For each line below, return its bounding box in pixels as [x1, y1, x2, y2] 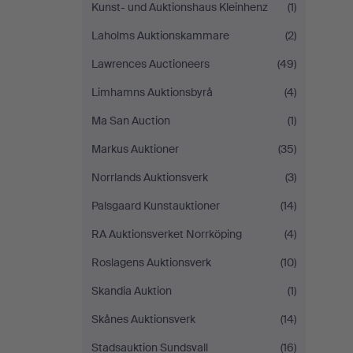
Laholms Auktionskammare [91, 28, 229, 43]
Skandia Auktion [91, 284, 172, 298]
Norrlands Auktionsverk [91, 170, 208, 184]
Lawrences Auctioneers [91, 57, 210, 71]
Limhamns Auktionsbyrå [91, 85, 213, 99]
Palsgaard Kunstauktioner [91, 199, 220, 213]
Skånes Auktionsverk [91, 312, 195, 326]
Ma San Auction [91, 113, 170, 128]
